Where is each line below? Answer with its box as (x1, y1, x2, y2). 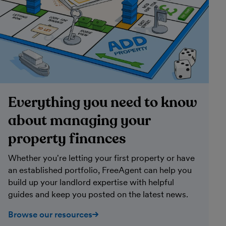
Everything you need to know (8, 93, 197, 111)
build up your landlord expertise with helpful (8, 177, 174, 187)
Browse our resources (8, 209, 92, 219)
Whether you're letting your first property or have (8, 152, 195, 163)
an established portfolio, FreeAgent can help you (8, 164, 192, 175)
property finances (8, 129, 126, 148)
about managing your (8, 111, 150, 130)
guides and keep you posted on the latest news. (8, 189, 188, 199)
